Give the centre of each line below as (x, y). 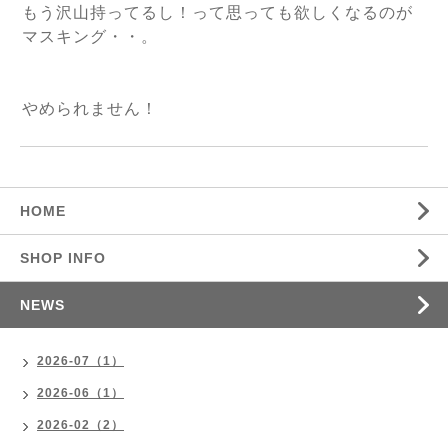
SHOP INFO (63, 258)
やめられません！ (92, 108)
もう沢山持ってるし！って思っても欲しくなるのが (217, 12)
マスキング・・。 (90, 36)
